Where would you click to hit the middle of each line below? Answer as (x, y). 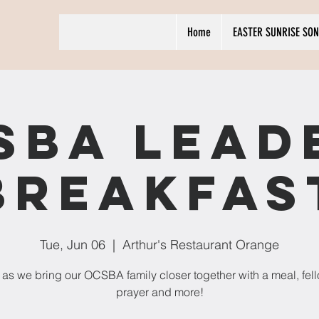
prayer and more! (159, 292)
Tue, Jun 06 (73, 245)
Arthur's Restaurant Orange (201, 245)
